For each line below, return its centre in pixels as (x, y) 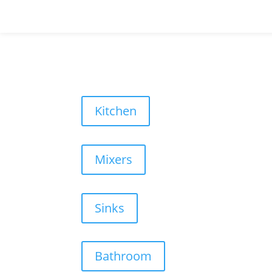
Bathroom (124, 256)
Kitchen (116, 111)
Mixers (114, 159)
